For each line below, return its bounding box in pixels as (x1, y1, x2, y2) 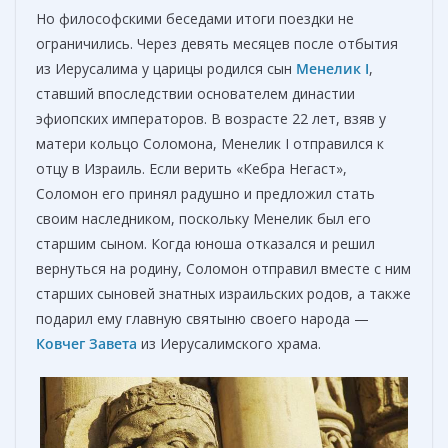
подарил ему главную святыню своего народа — (36, 308, 369, 328)
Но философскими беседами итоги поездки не (36, 8, 354, 28)
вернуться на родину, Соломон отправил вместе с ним (36, 258, 411, 278)
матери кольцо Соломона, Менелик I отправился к (36, 133, 384, 153)
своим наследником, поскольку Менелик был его (36, 208, 371, 228)
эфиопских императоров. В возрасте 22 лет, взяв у (36, 108, 386, 128)
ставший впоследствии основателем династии (36, 83, 355, 103)
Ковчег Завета (36, 333, 137, 353)
